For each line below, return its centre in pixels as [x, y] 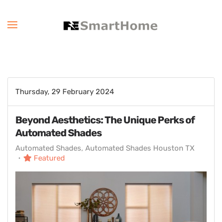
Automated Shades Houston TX [140, 148]
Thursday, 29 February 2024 [65, 91]
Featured [48, 158]
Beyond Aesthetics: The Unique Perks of [105, 120]
